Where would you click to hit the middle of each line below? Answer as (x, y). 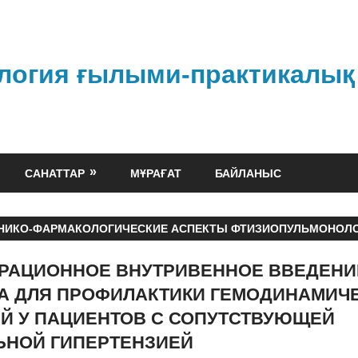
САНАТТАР (55, 173)
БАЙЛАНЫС (249, 173)
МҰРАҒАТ (156, 173)
